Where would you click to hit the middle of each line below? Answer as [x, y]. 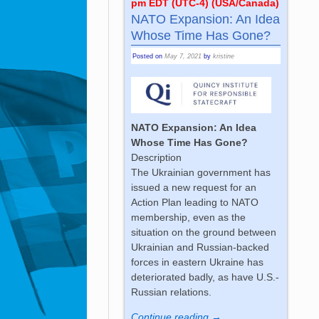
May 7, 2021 [183, 57]
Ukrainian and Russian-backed [200, 247]
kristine [224, 57]
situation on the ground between [204, 232]
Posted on [149, 57]
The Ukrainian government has [201, 173]
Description [157, 158]
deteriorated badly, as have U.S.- [205, 277]
